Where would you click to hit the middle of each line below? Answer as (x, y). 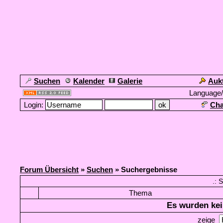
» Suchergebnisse (145, 169)
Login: (34, 105)
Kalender (89, 81)
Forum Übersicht (49, 169)
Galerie (130, 81)
